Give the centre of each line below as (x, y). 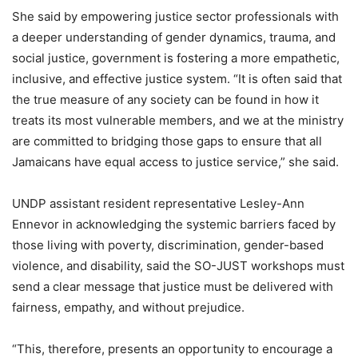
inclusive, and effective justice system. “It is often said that (177, 78)
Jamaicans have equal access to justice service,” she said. (175, 161)
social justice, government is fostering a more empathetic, (176, 58)
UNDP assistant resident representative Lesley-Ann (158, 203)
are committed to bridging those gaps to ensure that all (167, 141)
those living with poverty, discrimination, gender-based (168, 245)
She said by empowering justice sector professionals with (175, 16)
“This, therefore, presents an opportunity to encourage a (172, 348)
